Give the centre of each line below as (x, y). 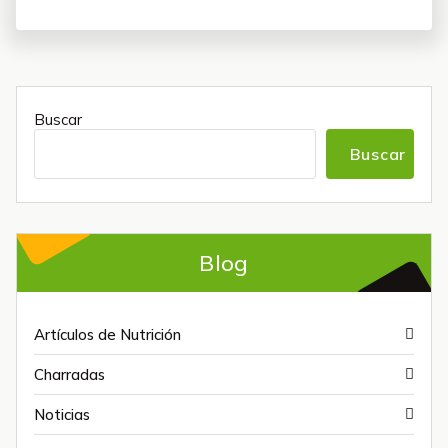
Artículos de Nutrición (107, 334)
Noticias (62, 414)
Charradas (69, 374)
